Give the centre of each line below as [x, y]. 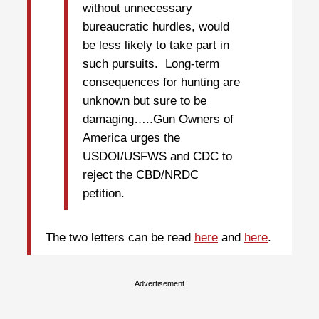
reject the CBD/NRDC [141, 174]
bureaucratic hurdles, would [156, 26]
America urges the [131, 137]
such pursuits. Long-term [151, 63]
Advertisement [159, 283]
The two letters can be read [120, 238]
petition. [104, 193]
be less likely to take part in [156, 45]
